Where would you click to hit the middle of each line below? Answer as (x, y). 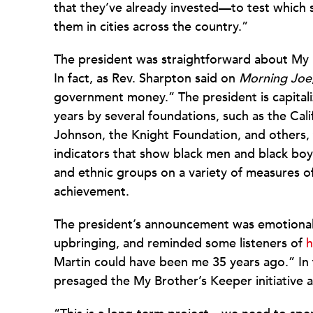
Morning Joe (275, 79)
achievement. (92, 192)
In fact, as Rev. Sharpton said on (146, 79)
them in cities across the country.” (151, 27)
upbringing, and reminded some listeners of (180, 243)
